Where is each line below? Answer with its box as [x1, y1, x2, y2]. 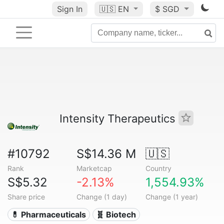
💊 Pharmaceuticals [11, 209, 86, 219]
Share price [7, 192, 45, 201]
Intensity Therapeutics [59, 112, 178, 125]
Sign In [56, 4, 82, 14]
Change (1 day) [76, 192, 127, 201]
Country [145, 164, 171, 172]
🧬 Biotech [96, 209, 136, 219]
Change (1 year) [145, 192, 198, 201]
